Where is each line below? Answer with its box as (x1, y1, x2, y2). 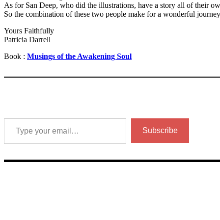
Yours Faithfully (4, 27, 54, 35)
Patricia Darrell (4, 35, 51, 44)
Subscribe (142, 126, 178, 135)
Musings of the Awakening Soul (27, 52, 132, 60)
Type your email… (3, 113, 28, 122)
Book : (4, 52, 25, 60)
